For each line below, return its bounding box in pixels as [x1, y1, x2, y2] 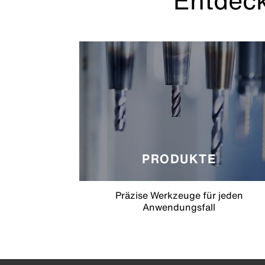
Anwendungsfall [143, 199, 216, 214]
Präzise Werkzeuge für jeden [115, 188, 243, 202]
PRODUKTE [142, 149, 216, 168]
